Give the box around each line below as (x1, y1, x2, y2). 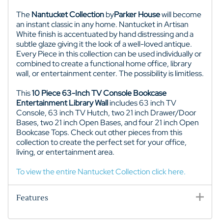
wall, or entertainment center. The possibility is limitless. (16, 68, 204, 79)
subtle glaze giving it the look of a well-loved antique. (16, 39, 192, 50)
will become (162, 9, 201, 20)
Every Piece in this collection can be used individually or (16, 49, 202, 59)
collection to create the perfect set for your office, (16, 137, 187, 148)
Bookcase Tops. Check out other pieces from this (16, 127, 182, 138)
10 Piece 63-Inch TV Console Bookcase (30, 88, 166, 99)
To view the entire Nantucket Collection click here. (16, 166, 186, 177)
